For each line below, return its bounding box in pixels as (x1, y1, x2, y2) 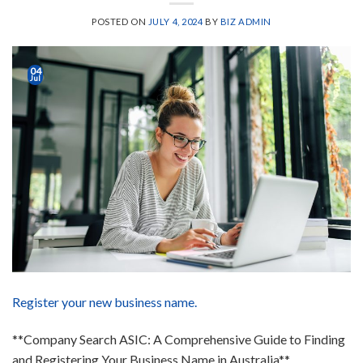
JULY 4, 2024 (147, 15, 203, 27)
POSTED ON (92, 15, 148, 27)
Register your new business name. (12, 294, 197, 310)
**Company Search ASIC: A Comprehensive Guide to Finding (12, 331, 345, 347)
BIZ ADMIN (220, 15, 271, 27)
